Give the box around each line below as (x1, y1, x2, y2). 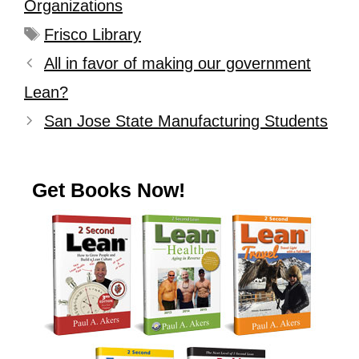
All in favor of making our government (44, 54, 311, 72)
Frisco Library (44, 26, 141, 43)
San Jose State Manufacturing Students (44, 112, 328, 130)
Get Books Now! (32, 179, 185, 201)
